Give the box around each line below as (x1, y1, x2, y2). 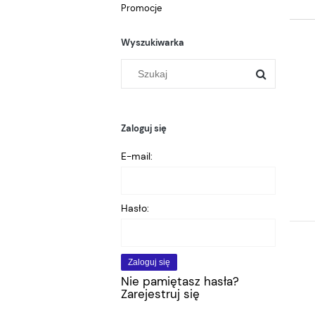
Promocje (121, 2, 162, 15)
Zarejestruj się (121, 286, 200, 302)
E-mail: (121, 149, 153, 162)
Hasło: (121, 201, 149, 214)
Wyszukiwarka (121, 37, 184, 49)
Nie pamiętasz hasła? (121, 274, 239, 290)
